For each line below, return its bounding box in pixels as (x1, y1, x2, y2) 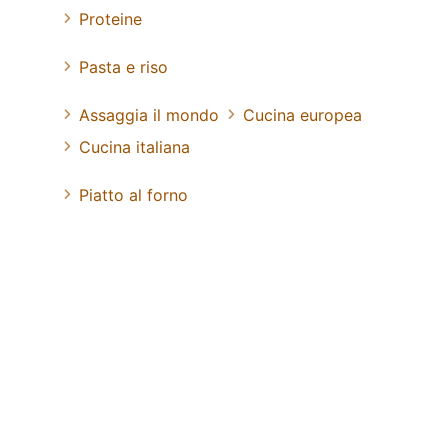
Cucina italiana (79, 136, 190, 157)
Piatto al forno (79, 184, 188, 205)
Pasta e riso (79, 56, 168, 77)
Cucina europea (243, 104, 362, 125)
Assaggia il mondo (79, 104, 219, 125)
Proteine (79, 8, 142, 29)
